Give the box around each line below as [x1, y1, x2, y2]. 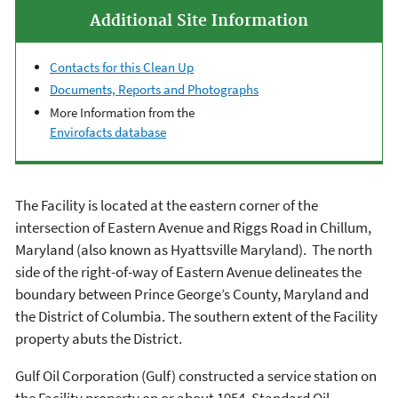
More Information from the [50, 104, 195, 121]
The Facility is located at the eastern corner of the [15, 195, 318, 215]
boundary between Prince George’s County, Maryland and [15, 283, 369, 304]
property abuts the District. [15, 328, 182, 348]
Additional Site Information [90, 11, 308, 31]
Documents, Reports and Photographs [50, 81, 259, 99]
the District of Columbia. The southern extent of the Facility [15, 306, 378, 326]
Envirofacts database [50, 123, 166, 140]
